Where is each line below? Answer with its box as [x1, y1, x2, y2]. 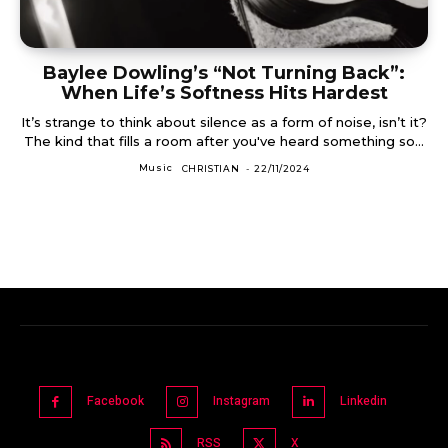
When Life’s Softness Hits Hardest [60, 81, 388, 104]
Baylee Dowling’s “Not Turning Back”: [43, 61, 405, 84]
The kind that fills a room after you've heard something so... [24, 132, 424, 149]
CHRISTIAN [181, 162, 240, 174]
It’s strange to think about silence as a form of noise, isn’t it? [21, 113, 427, 130]
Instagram [213, 391, 271, 410]
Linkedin [339, 391, 387, 410]
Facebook [86, 391, 144, 410]
